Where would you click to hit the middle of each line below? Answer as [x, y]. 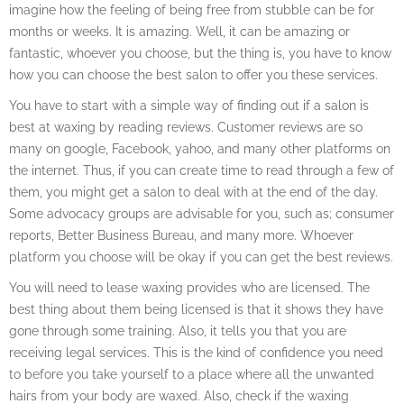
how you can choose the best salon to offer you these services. [193, 75]
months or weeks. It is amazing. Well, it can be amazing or [179, 32]
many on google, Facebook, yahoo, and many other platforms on [200, 149]
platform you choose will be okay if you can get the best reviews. [201, 257]
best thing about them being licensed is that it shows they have [196, 309]
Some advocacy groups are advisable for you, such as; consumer [202, 214]
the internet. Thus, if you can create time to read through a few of [202, 170]
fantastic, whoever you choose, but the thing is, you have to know [200, 53]
